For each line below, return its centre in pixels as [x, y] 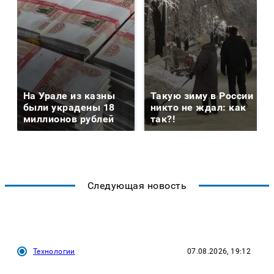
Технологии [54, 252]
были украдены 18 [69, 108]
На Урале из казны [69, 96]
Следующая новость [137, 186]
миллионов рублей [69, 119]
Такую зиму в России [202, 96]
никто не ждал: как [198, 108]
